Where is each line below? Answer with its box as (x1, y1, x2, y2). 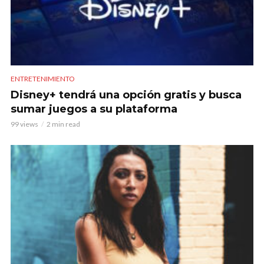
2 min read (47, 119, 80, 128)
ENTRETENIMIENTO (11, 74, 75, 83)
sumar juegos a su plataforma (11, 102, 177, 115)
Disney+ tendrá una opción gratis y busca (11, 88, 242, 101)
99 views (11, 119, 38, 128)
